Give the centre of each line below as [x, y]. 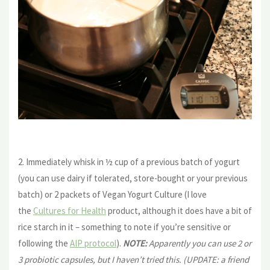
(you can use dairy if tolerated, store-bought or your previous [133, 178]
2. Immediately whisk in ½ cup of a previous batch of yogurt [129, 162]
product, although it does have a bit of [179, 211]
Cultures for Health [70, 211]
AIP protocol [93, 243]
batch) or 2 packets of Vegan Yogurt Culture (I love [112, 195]
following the [44, 243]
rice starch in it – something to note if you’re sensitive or [124, 227]
